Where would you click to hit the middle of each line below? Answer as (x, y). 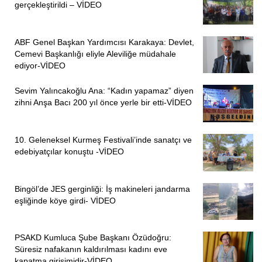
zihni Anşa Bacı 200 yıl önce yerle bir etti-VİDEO (103, 103)
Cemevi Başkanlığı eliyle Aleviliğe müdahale (95, 54)
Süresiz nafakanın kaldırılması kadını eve (91, 249)
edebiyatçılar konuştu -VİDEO (69, 152)
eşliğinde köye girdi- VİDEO (65, 200)
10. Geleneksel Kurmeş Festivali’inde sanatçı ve (103, 140)
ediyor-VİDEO (40, 65)
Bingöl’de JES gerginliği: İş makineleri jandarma (102, 189)
